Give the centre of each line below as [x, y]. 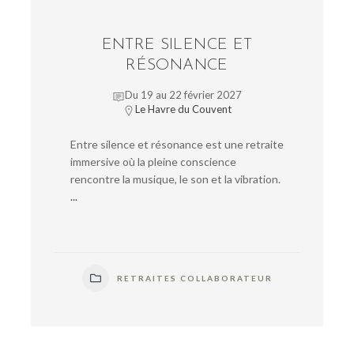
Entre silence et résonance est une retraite [177, 145]
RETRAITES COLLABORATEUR [194, 279]
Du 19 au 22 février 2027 [183, 95]
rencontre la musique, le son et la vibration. [175, 179]
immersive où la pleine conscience [153, 162]
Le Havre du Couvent [183, 109]
